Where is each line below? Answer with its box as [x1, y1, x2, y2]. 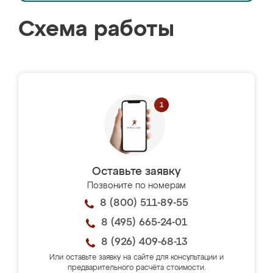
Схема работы [18, 19, 174, 41]
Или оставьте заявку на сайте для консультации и [49, 254, 224, 261]
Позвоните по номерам [87, 182, 186, 190]
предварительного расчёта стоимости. [67, 264, 206, 272]
